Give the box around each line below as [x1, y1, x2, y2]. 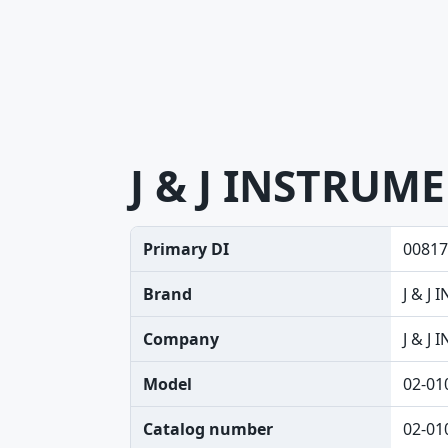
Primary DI [143, 238, 229, 260]
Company [143, 328, 219, 350]
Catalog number [143, 418, 273, 440]
